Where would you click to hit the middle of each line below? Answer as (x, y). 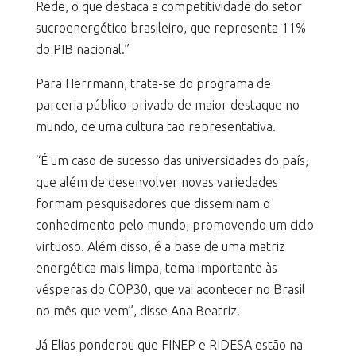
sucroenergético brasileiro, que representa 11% (170, 28)
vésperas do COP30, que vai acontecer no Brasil (170, 289)
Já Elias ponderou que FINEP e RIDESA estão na (169, 345)
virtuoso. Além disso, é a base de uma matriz (160, 246)
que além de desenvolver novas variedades (157, 182)
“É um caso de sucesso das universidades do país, (172, 161)
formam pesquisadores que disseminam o (153, 203)
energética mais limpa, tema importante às (156, 268)
